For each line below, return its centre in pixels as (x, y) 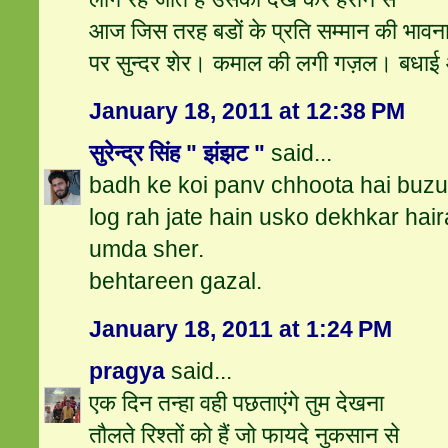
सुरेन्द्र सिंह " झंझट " (177, 153)
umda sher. (147, 249)
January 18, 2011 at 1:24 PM (241, 329)
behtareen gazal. (176, 281)
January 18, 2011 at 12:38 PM (247, 111)
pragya (127, 371)
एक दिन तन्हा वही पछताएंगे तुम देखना (237, 403)
